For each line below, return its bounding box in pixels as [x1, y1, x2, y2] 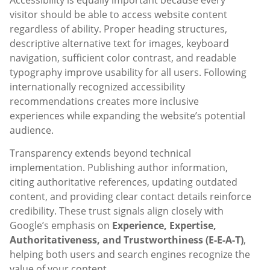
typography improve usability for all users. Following [10, 65, 246, 79]
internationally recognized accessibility [10, 80, 185, 93]
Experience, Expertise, [112, 219, 216, 233]
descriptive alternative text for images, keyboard [10, 36, 229, 50]
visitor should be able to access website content [10, 7, 227, 21]
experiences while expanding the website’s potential [10, 108, 245, 122]
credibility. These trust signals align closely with [10, 204, 224, 218]
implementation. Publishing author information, [10, 161, 228, 175]
